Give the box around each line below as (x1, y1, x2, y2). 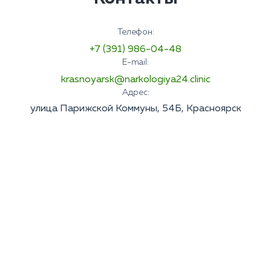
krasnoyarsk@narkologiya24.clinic (60, 75, 211, 85)
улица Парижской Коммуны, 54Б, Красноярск (30, 104, 241, 114)
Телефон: (117, 28, 154, 37)
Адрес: (122, 88, 149, 97)
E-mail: (122, 58, 149, 67)
